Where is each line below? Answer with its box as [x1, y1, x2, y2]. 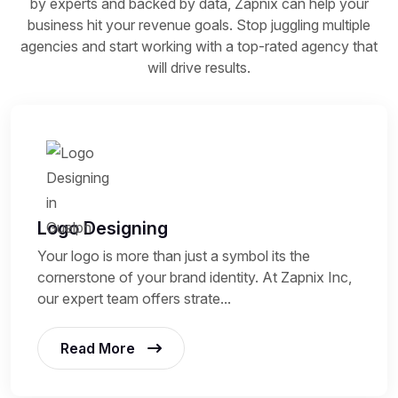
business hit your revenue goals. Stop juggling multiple [28, 15, 370, 34]
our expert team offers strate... [37, 289, 231, 307]
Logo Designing [37, 217, 168, 239]
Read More [60, 338, 139, 357]
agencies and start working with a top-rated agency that [20, 36, 378, 55]
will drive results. [147, 58, 251, 76]
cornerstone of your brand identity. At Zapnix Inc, [37, 267, 352, 286]
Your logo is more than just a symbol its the [37, 246, 310, 265]
